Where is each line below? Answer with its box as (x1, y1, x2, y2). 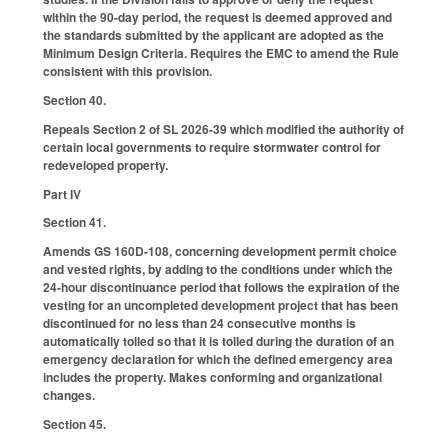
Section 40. (43, 91, 106, 110)
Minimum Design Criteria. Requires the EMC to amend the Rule (43, 44, 399, 63)
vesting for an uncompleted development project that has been (43, 296, 398, 315)
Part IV (43, 184, 81, 203)
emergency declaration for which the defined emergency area (43, 350, 393, 369)
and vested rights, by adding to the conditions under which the (43, 260, 393, 279)
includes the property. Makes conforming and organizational (43, 368, 382, 387)
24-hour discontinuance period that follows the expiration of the (43, 278, 400, 297)
